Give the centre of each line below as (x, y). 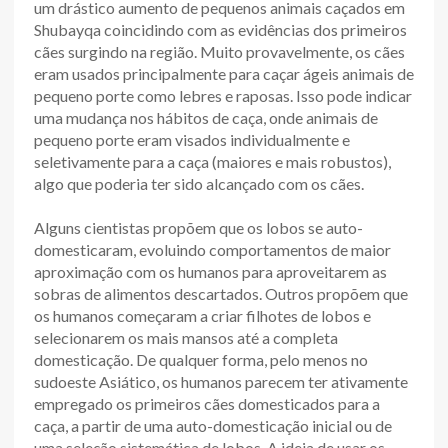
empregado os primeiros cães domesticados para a (207, 403)
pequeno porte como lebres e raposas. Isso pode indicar (223, 95)
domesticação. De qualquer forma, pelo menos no (201, 359)
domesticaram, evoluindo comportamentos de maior (212, 249)
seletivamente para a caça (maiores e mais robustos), (212, 161)
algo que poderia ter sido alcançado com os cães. (199, 183)
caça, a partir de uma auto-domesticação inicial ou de (213, 425)
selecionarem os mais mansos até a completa (186, 337)
